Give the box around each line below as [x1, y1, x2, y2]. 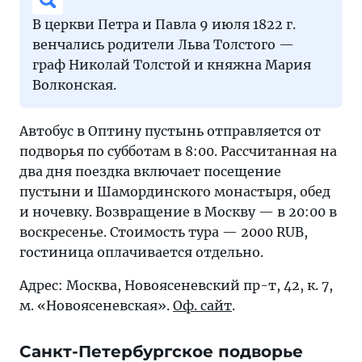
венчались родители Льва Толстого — [32, 36, 294, 53]
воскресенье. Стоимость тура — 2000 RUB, [19, 224, 308, 241]
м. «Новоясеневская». [19, 297, 173, 314]
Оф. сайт [173, 297, 232, 314]
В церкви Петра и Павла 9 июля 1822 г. [32, 16, 296, 33]
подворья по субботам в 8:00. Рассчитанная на [19, 143, 337, 160]
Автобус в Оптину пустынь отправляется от [19, 123, 321, 140]
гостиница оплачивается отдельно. [19, 244, 263, 261]
